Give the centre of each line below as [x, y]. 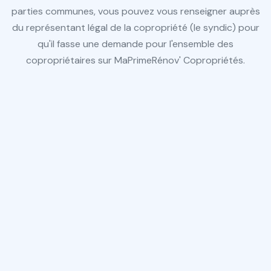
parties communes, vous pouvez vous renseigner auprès [135, 11]
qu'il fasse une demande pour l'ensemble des [135, 44]
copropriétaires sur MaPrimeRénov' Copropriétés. [135, 60]
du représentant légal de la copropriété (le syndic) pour [135, 28]
